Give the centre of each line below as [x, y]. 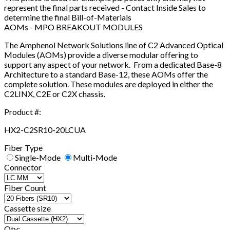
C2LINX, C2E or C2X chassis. [55, 94]
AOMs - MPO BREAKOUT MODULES [73, 27]
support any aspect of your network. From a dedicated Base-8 [113, 64]
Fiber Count [25, 188]
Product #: [23, 112]
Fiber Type [23, 148]
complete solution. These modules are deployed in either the [109, 84]
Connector [23, 167]
